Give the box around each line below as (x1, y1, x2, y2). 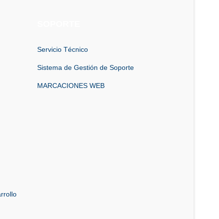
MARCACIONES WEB (37, 81, 105, 89)
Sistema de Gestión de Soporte (37, 63, 134, 71)
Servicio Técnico (37, 45, 88, 53)
